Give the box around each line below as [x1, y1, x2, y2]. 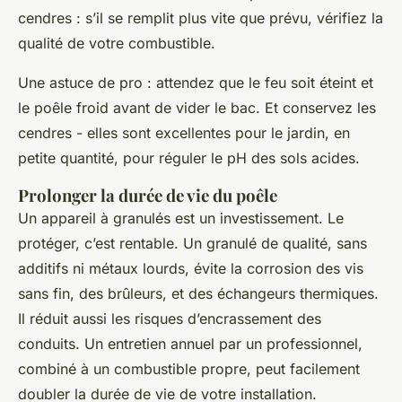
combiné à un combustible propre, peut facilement [18, 359, 360, 378]
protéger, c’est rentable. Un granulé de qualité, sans [18, 233, 367, 252]
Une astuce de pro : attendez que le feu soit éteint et [18, 73, 373, 92]
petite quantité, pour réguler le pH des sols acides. [18, 148, 360, 167]
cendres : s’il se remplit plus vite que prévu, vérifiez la [18, 8, 383, 27]
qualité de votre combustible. [18, 33, 215, 52]
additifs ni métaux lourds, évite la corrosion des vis [18, 258, 363, 277]
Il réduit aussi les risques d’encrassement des [18, 309, 321, 328]
